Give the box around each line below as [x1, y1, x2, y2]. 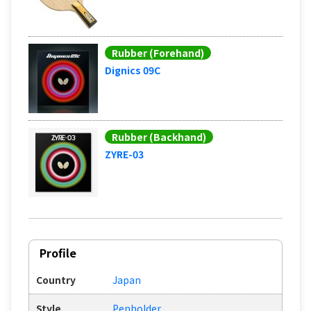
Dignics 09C [105, 62, 160, 77]
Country [36, 273, 76, 287]
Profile [40, 244, 76, 262]
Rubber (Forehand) [112, 45, 204, 60]
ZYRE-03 [105, 146, 144, 161]
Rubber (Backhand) [112, 129, 206, 144]
